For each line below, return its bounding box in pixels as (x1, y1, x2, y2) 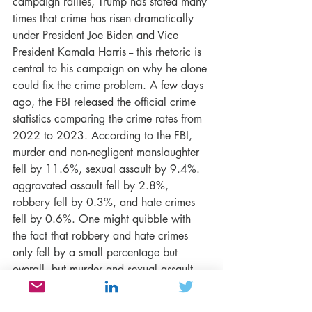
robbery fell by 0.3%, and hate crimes (13, 194, 198, 210)
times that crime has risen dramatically (13, 10, 197, 26)
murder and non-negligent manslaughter (13, 144, 203, 159)
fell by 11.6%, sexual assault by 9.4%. (13, 161, 203, 176)
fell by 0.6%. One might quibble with (13, 211, 194, 226)
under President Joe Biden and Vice (13, 27, 182, 42)
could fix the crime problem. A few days (13, 77, 207, 93)
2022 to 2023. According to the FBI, (13, 127, 196, 143)
